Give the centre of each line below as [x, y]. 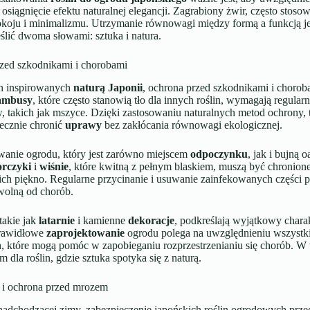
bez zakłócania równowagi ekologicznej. [192, 125]
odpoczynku [219, 154]
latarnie [56, 220]
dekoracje [151, 220]
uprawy [83, 125]
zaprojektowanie [85, 232]
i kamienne [101, 220]
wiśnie [54, 166]
